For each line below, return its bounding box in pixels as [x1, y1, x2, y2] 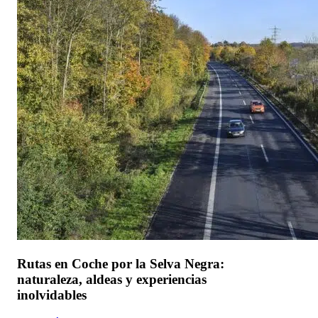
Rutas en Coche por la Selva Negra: [17, 256, 224, 271]
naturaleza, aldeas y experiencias [17, 271, 207, 287]
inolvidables [17, 287, 87, 302]
